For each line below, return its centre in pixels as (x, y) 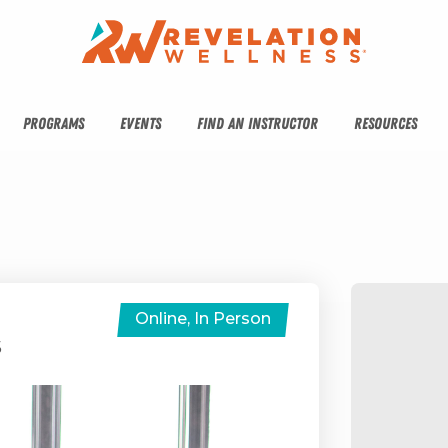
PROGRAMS (53, 123)
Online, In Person (202, 318)
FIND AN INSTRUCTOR (257, 123)
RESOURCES (385, 123)
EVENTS (140, 123)
